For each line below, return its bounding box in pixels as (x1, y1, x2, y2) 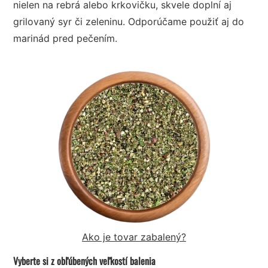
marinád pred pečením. (13, 32, 118, 44)
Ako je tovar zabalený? (82, 230, 186, 243)
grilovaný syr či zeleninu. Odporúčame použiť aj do (13, 15, 245, 28)
